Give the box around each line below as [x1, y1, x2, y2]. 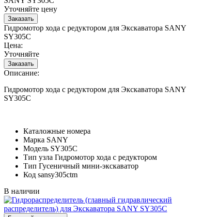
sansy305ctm [38, 170, 77, 179]
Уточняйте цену [4, 4, 57, 13]
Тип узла [23, 153, 53, 161]
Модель [23, 144, 48, 153]
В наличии [4, 186, 40, 195]
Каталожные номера [23, 126, 91, 135]
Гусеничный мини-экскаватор [39, 161, 139, 170]
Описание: [4, 68, 39, 77]
